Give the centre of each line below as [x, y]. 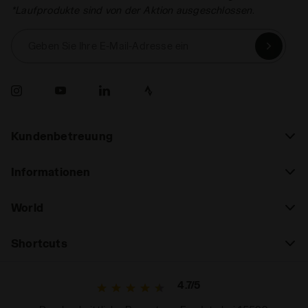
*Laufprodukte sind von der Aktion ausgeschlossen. [133, 10]
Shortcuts [39, 243]
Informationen [51, 172]
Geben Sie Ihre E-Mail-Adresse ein [109, 46]
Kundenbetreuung [62, 136]
